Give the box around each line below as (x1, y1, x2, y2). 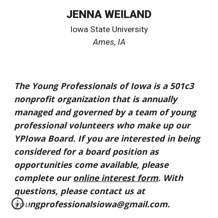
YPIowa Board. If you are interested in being (14, 132, 200, 144)
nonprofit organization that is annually (14, 93, 178, 105)
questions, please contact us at (14, 185, 145, 197)
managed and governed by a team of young (14, 106, 197, 118)
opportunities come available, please (14, 159, 169, 170)
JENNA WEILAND (66, 8, 152, 21)
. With (158, 172, 183, 183)
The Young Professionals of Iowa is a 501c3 (14, 80, 194, 91)
